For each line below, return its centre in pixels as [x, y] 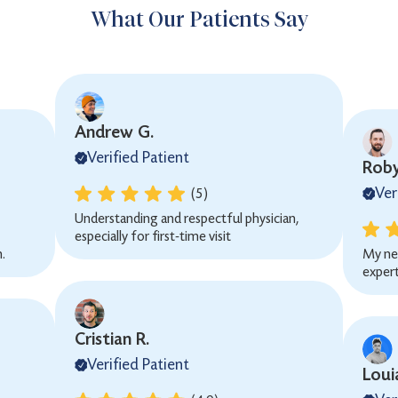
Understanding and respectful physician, [187, 218]
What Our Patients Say [199, 19]
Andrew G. [115, 132]
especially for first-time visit [153, 236]
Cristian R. [112, 339]
